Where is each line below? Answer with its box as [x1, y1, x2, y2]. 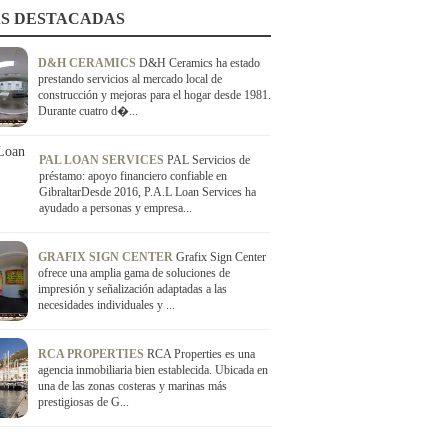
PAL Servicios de [167, 153, 250, 167]
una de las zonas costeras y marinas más [37, 379, 227, 393]
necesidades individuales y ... [37, 298, 175, 312]
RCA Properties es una [146, 347, 255, 361]
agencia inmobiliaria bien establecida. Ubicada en [37, 363, 268, 377]
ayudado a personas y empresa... [39, 201, 192, 215]
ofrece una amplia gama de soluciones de [37, 266, 230, 280]
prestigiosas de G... [37, 395, 129, 409]
